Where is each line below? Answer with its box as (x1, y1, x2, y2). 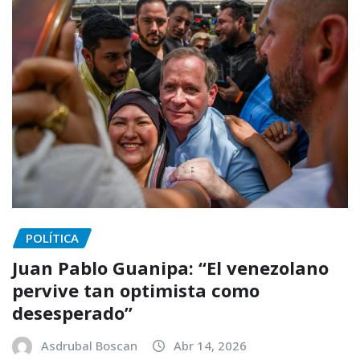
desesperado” (12, 300, 133, 325)
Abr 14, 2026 (174, 337, 247, 354)
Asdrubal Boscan (41, 337, 137, 354)
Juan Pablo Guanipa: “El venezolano (12, 255, 329, 280)
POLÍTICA (26, 230, 79, 247)
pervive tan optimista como (12, 277, 260, 302)
